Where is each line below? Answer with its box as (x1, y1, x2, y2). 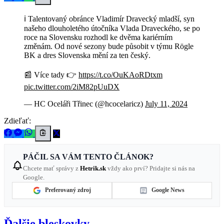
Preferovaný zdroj (45, 186, 91, 194)
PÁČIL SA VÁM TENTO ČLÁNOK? (23, 152, 153, 161)
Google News (151, 186, 184, 194)
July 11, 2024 (145, 99, 187, 108)
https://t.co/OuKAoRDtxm (78, 70, 162, 79)
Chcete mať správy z (23, 164, 80, 172)
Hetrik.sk (80, 164, 106, 172)
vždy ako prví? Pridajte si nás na (106, 164, 195, 172)
